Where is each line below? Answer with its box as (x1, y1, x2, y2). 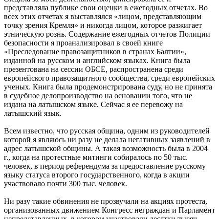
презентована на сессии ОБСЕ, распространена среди (4, 65, 183, 73)
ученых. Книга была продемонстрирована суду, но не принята (4, 82, 212, 91)
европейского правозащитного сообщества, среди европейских (4, 73, 215, 82)
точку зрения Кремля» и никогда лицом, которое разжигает (4, 21, 202, 29)
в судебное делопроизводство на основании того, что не (4, 91, 192, 100)
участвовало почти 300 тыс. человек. (4, 179, 127, 188)
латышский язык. (4, 109, 62, 117)
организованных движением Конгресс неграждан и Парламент (4, 205, 215, 214)
